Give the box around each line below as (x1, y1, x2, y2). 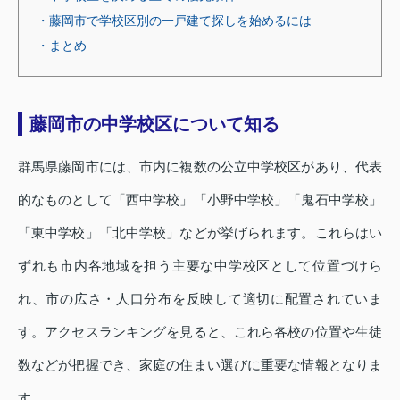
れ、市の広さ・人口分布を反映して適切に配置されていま (18, 290, 382, 306)
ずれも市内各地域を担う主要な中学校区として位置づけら (18, 257, 382, 273)
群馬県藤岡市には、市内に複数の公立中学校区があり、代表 (18, 158, 382, 174)
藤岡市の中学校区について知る (29, 113, 279, 134)
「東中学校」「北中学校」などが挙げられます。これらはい (18, 224, 382, 240)
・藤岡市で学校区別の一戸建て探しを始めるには (37, 12, 312, 28)
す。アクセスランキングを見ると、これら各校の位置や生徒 (18, 323, 382, 339)
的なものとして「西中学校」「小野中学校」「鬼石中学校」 (18, 191, 382, 207)
